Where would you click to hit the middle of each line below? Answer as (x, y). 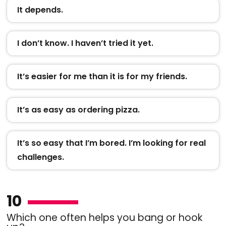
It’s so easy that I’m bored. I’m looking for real (111, 143)
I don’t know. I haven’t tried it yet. (85, 43)
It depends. (40, 10)
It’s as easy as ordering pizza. (78, 109)
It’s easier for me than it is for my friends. (102, 76)
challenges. (40, 157)
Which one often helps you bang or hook (104, 217)
